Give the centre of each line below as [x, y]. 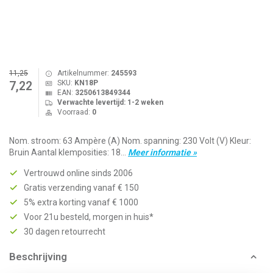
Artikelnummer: [84, 73]
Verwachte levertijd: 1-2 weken [110, 102]
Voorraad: [74, 112]
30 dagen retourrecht [65, 232]
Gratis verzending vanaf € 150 [81, 188]
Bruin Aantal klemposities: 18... [69, 152]
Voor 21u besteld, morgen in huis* [89, 217]
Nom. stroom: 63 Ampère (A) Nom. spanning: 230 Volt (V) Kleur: [130, 141]
